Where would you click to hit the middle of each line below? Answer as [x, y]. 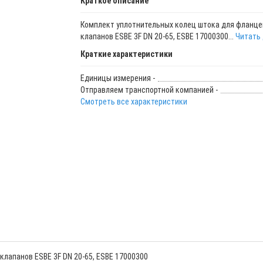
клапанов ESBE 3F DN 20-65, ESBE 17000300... [158, 36]
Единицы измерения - [117, 78]
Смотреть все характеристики [134, 101]
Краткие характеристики [126, 54]
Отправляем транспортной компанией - [149, 90]
